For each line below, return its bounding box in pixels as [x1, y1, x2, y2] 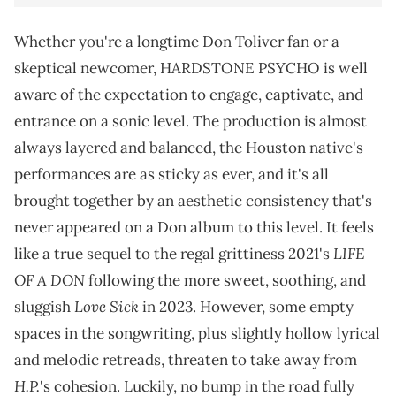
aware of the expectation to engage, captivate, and [14, 84, 363, 104]
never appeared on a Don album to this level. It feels [14, 217, 374, 237]
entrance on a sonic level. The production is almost [14, 110, 367, 131]
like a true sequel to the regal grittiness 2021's [14, 243, 333, 263]
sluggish [14, 296, 74, 316]
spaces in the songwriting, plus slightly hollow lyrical [14, 323, 380, 343]
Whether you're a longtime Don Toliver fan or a [14, 31, 339, 51]
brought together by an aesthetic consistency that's [14, 190, 372, 210]
